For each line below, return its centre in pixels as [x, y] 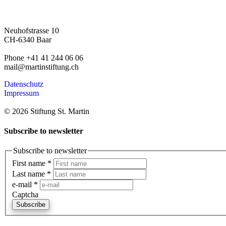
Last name [30, 174]
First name [30, 163]
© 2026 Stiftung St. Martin [47, 111]
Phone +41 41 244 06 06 [44, 58]
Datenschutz [24, 84]
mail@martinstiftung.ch [41, 67]
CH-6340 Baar [28, 39]
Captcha [25, 194]
